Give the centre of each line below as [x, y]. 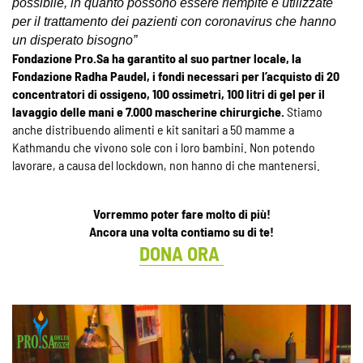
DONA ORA [181, 253]
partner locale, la [256, 58]
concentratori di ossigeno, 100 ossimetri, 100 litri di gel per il [169, 93]
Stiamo [305, 111]
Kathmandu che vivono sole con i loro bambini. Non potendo [164, 147]
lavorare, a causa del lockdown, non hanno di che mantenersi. [166, 164]
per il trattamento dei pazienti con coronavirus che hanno [174, 21]
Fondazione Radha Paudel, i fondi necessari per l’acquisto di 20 [176, 75]
